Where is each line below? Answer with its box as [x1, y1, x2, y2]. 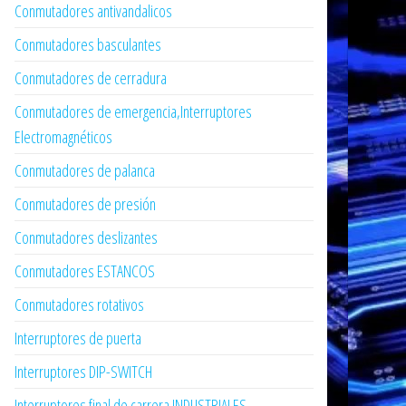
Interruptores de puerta [14, 327, 141, 349]
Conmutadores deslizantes [14, 227, 158, 248]
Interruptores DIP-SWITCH [14, 361, 152, 382]
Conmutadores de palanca [14, 159, 155, 181]
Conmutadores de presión [14, 193, 156, 215]
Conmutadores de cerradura [14, 67, 167, 89]
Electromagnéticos [14, 126, 112, 148]
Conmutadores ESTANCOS [14, 260, 155, 282]
